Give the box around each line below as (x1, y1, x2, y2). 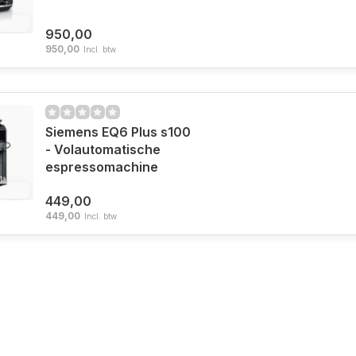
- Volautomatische (44, 141, 161, 157)
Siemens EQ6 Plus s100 (44, 124, 191, 140)
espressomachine (44, 159, 158, 175)
